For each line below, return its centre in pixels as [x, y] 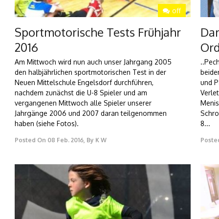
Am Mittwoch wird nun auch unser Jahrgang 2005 [93, 62]
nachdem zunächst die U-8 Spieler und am [81, 93]
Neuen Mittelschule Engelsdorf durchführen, [84, 83]
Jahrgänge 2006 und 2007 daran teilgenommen [91, 113]
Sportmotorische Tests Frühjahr [98, 32]
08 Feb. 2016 [66, 140]
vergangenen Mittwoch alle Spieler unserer [83, 103]
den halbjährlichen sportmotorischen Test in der [90, 72]
